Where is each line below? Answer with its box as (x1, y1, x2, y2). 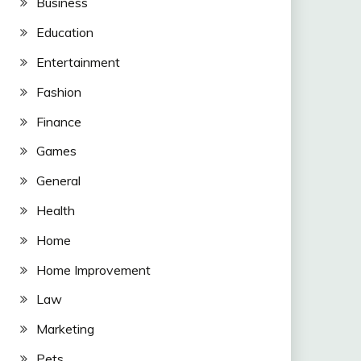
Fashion (35, 83, 81, 100)
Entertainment (35, 53, 120, 70)
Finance (35, 113, 81, 130)
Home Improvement (35, 261, 151, 278)
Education (35, 24, 93, 41)
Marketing (35, 321, 94, 338)
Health (35, 201, 75, 218)
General (35, 172, 81, 189)
